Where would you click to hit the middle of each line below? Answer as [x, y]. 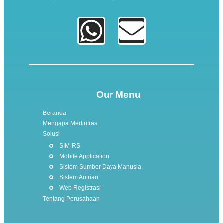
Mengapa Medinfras [70, 124]
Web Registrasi [80, 188]
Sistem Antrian [78, 177]
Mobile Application [84, 157]
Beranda [55, 113]
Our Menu [118, 94]
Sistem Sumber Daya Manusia [100, 167]
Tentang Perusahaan [71, 199]
